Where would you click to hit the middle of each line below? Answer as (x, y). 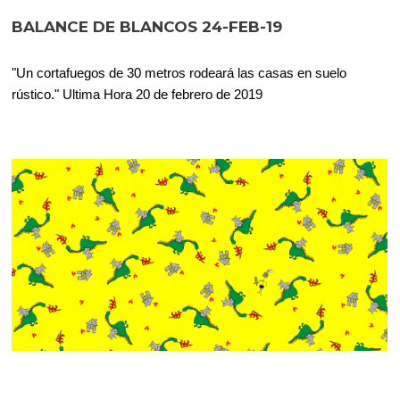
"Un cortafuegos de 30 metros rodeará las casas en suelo (179, 72)
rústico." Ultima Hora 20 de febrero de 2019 (137, 94)
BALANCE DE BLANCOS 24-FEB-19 (147, 26)
